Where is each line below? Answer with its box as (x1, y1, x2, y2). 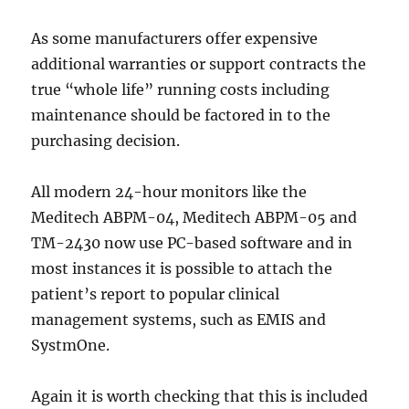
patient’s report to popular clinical (31, 285, 280, 303)
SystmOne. (31, 336, 110, 354)
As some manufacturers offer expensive (31, 29, 319, 47)
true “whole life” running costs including (31, 80, 330, 99)
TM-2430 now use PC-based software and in (31, 234, 353, 252)
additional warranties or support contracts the (31, 55, 367, 73)
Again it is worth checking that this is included (31, 387, 369, 405)
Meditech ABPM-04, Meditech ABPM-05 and (31, 208, 358, 226)
